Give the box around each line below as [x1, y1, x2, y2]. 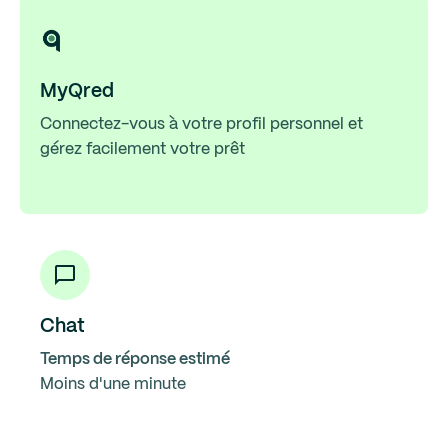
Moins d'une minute [40, 377, 186, 392]
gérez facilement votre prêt [40, 142, 245, 157]
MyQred [40, 83, 114, 101]
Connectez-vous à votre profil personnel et [40, 117, 363, 132]
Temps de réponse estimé [40, 352, 230, 367]
